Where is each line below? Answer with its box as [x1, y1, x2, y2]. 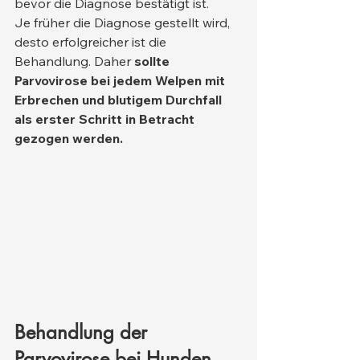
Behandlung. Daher [14, 53, 134, 70]
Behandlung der [14, 320, 153, 346]
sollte [134, 53, 173, 70]
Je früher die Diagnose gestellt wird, [14, 14, 233, 31]
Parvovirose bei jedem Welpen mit [14, 72, 228, 89]
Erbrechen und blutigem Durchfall [14, 92, 225, 108]
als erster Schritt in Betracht [14, 111, 198, 128]
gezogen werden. [14, 130, 123, 147]
